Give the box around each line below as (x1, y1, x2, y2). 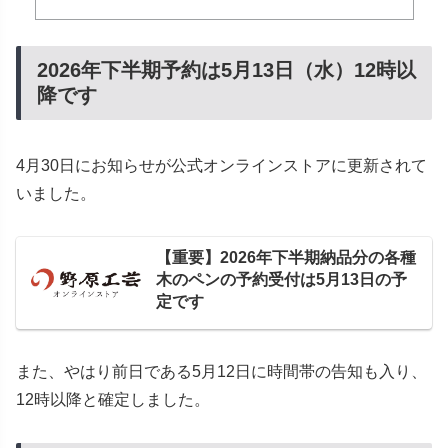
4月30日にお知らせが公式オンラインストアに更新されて (16, 157, 427, 175)
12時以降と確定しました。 (16, 391, 210, 409)
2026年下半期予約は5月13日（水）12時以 (37, 58, 416, 81)
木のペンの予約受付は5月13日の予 (156, 270, 407, 288)
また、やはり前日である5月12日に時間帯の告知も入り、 (16, 363, 427, 381)
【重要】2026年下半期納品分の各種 (156, 248, 416, 266)
